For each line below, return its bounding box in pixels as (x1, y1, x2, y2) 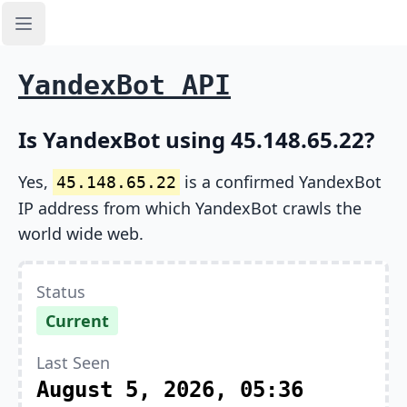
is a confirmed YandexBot (180, 171, 382, 193)
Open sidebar (22, 23, 116, 44)
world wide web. (18, 223, 144, 244)
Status (36, 281, 85, 303)
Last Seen (36, 352, 110, 373)
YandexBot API (18, 69, 231, 101)
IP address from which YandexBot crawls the (18, 197, 362, 219)
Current (45, 310, 109, 332)
